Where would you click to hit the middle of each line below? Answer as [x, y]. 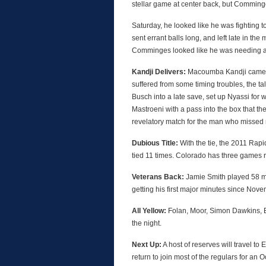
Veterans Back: [158, 177]
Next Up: [147, 245]
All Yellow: [149, 211]
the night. [147, 223]
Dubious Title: [155, 143]
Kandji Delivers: [159, 72]
